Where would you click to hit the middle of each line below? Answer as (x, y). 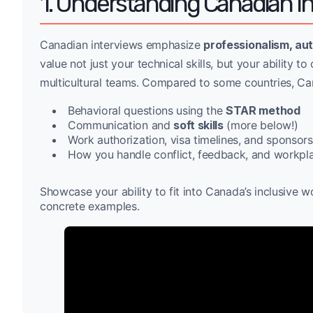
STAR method (263, 110)
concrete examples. (90, 206)
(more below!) (261, 125)
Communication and (121, 125)
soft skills (198, 125)
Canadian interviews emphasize (122, 44)
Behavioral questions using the (147, 110)
